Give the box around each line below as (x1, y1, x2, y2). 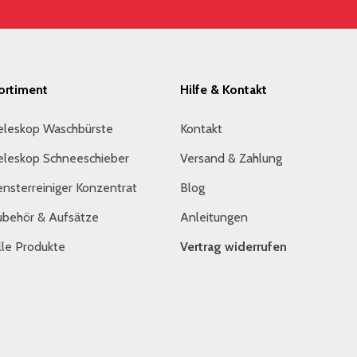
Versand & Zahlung (180, 150, 282, 166)
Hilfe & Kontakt (180, 81, 267, 97)
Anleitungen (180, 209, 248, 225)
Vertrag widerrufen (180, 238, 287, 254)
